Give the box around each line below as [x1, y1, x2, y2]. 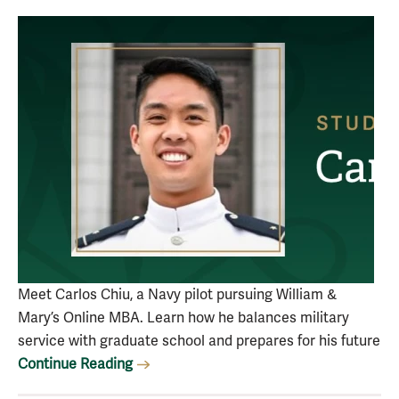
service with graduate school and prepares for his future [18, 332, 380, 350]
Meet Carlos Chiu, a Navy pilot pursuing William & [18, 286, 337, 304]
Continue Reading [18, 355, 133, 373]
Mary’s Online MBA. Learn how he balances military [18, 309, 349, 327]
